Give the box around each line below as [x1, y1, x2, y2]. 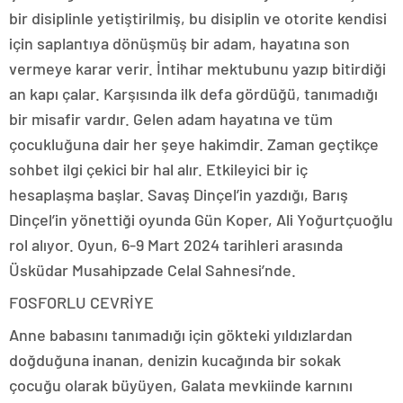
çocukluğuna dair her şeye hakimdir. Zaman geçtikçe [9, 134, 379, 154]
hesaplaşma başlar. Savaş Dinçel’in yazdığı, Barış [9, 184, 348, 204]
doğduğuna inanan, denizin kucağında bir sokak [9, 350, 341, 370]
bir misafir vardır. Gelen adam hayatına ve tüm [9, 109, 333, 129]
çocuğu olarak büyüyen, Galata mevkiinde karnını [9, 375, 353, 395]
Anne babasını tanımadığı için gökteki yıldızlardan [9, 325, 353, 345]
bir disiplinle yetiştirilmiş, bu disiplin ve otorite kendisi [9, 8, 387, 28]
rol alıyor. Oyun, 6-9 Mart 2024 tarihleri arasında [9, 235, 343, 255]
